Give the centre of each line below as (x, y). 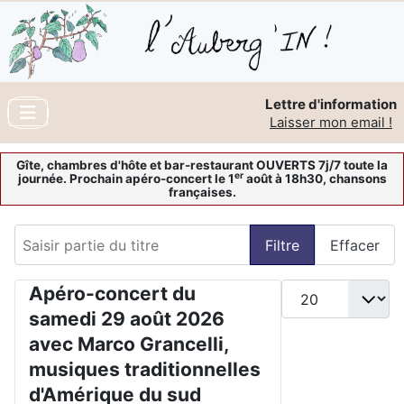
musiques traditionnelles (145, 370)
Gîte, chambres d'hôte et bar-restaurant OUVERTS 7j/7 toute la (202, 165)
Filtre (282, 245)
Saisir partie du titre (82, 235)
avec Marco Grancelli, (129, 344)
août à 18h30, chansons (315, 179)
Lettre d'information (331, 105)
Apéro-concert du (112, 294)
